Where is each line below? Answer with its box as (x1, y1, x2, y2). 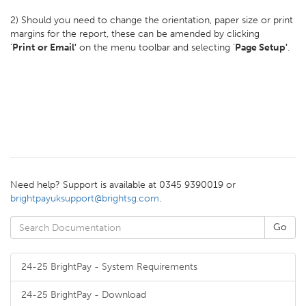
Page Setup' (235, 42, 288, 53)
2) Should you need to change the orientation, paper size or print (10, 14, 293, 26)
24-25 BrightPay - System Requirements (21, 261, 197, 273)
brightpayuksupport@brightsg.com (10, 193, 159, 204)
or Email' (38, 42, 76, 53)
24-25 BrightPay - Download (21, 289, 146, 301)
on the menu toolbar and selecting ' (76, 42, 235, 53)
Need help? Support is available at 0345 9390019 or (10, 179, 236, 191)
